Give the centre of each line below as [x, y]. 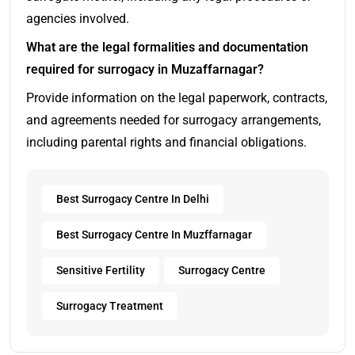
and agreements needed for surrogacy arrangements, [174, 120]
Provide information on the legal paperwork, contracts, [177, 97]
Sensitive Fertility [101, 270]
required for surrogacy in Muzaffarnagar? [145, 69]
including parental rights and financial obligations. [166, 142]
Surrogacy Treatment [110, 306]
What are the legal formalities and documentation [167, 47]
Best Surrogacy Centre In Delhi [133, 199]
